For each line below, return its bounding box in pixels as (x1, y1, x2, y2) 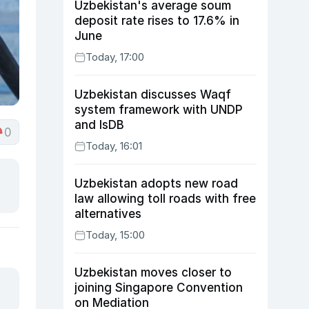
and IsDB (74, 118, 124, 132)
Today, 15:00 (86, 228, 145, 241)
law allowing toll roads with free (74, 192, 256, 206)
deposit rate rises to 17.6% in (74, 14, 239, 28)
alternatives (74, 207, 141, 221)
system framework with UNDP (74, 103, 243, 117)
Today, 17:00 (86, 50, 144, 63)
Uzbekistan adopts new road (74, 177, 238, 190)
